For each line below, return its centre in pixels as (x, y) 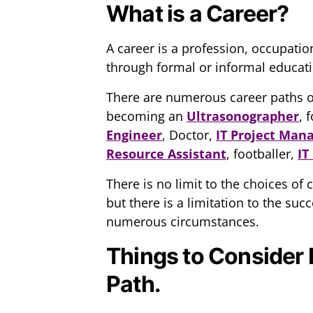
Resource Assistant (166, 154)
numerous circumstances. (183, 222)
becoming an (146, 116)
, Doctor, (189, 135)
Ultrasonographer (243, 116)
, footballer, (262, 154)
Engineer (134, 135)
